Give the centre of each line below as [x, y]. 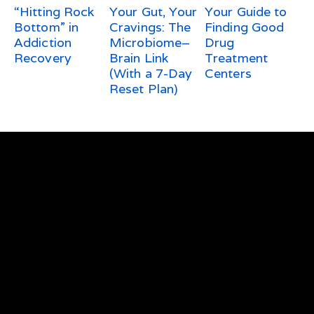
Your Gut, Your [153, 12]
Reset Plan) [144, 89]
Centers [228, 74]
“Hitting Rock [54, 12]
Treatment [236, 58]
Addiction [43, 43]
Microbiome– [150, 43]
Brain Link [139, 58]
